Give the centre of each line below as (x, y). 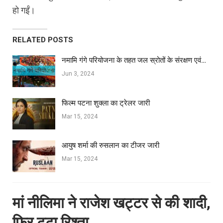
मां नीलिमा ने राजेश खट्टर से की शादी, (111, 203)
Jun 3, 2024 (78, 73)
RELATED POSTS (43, 40)
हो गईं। (24, 10)
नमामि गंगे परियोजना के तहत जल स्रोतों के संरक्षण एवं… (134, 60)
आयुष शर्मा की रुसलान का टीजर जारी (111, 146)
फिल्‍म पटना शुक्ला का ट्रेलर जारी (106, 103)
